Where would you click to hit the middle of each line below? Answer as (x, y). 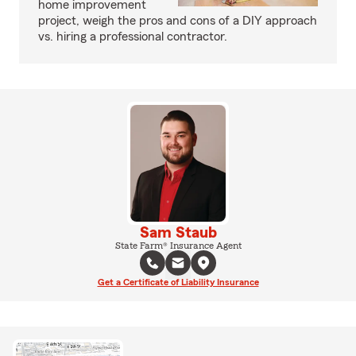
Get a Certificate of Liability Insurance (178, 282)
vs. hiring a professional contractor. (133, 37)
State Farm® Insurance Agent (178, 245)
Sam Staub (178, 232)
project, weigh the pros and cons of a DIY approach (178, 21)
